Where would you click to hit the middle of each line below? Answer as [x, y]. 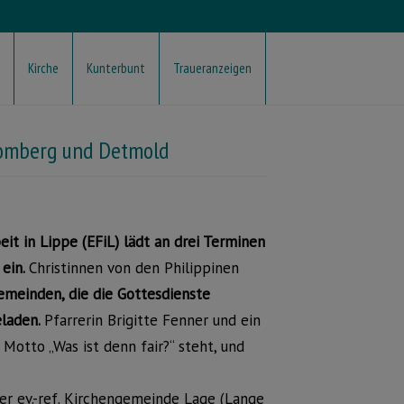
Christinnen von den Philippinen [134, 268]
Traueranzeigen [212, 68]
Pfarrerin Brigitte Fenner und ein [152, 320]
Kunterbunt [116, 68]
